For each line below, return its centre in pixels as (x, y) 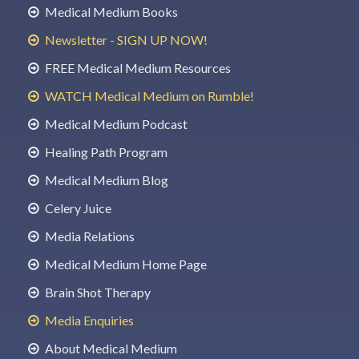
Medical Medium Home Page (125, 264)
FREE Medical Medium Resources (137, 67)
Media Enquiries (88, 320)
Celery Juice (77, 208)
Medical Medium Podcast (115, 123)
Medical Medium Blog (105, 179)
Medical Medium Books (110, 11)
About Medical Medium (110, 348)
